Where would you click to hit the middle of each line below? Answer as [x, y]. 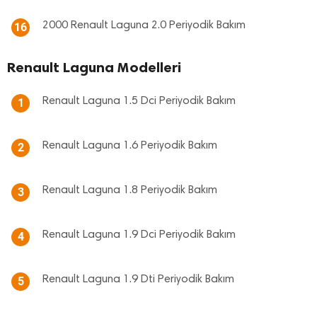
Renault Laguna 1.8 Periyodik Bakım [130, 190]
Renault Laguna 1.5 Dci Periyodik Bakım [139, 101]
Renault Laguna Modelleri [94, 67]
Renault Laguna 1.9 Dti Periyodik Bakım [138, 279]
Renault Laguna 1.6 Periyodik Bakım [130, 146]
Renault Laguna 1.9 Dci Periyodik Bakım [139, 235]
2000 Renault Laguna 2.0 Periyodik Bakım [144, 25]
